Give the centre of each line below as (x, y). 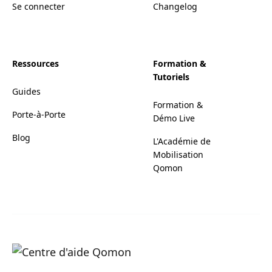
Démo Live (174, 118)
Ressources (36, 63)
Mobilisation (178, 154)
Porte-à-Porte (39, 114)
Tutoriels (171, 76)
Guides (26, 91)
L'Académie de (182, 141)
